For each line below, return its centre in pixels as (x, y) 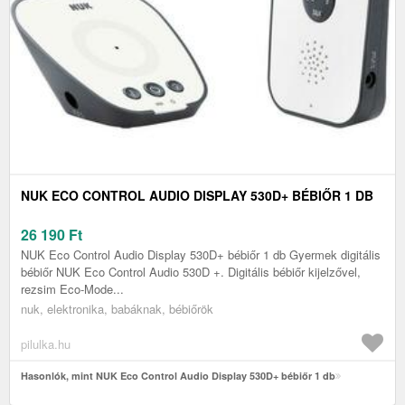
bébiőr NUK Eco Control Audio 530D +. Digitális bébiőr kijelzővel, (191, 272)
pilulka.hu (46, 344)
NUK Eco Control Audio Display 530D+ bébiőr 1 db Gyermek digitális (201, 255)
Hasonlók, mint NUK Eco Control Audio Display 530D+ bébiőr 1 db (178, 376)
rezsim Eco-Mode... (72, 289)
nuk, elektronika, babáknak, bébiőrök (117, 309)
